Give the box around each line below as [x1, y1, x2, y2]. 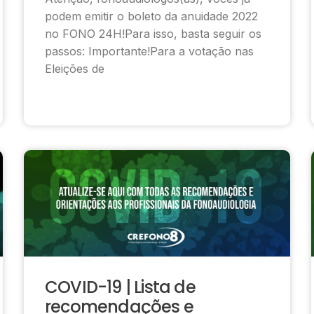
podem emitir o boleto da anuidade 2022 [45, 8, 258, 23]
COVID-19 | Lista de [45, 275, 196, 299]
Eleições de [45, 61, 104, 76]
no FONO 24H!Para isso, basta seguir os [45, 26, 261, 41]
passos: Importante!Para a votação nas [45, 43, 254, 58]
